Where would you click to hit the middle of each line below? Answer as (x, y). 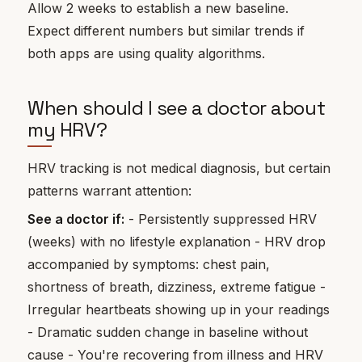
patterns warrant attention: (110, 191)
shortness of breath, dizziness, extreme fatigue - (177, 286)
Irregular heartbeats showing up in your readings (179, 309)
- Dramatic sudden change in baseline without (168, 332)
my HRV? (67, 129)
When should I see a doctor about (177, 107)
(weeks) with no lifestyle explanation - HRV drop (177, 241)
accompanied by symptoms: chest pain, (149, 264)
